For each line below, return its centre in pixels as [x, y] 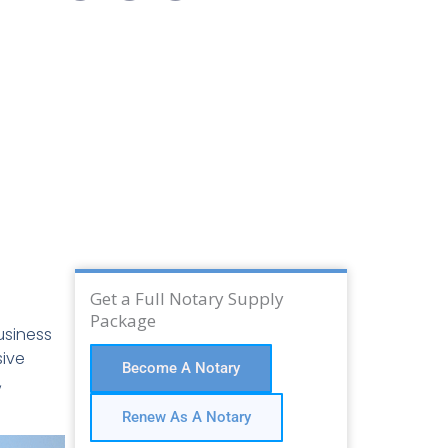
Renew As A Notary [186, 417]
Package [122, 321]
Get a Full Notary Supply [186, 299]
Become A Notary [180, 368]
